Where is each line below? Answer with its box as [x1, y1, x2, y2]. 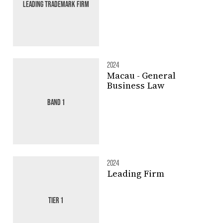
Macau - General [107, 69, 176, 82]
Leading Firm [107, 167, 164, 180]
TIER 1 [48, 195, 64, 205]
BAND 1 [47, 97, 65, 107]
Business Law [107, 79, 164, 92]
